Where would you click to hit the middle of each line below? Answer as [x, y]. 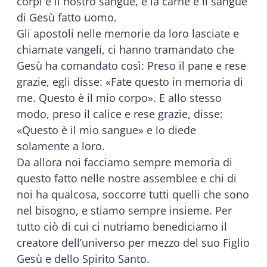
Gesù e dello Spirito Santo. [83, 258]
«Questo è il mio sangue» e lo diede [106, 130]
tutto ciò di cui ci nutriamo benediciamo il [122, 226]
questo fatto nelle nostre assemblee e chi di [127, 178]
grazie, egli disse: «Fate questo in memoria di [130, 81]
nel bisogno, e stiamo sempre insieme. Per [124, 210]
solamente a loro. [61, 146]
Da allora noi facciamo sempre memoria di [125, 162]
